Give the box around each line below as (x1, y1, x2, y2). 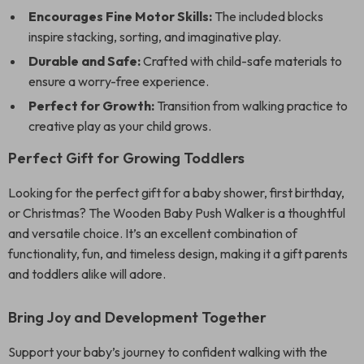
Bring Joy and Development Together (8, 308, 266, 327)
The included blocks (212, 8, 323, 24)
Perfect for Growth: (28, 97, 154, 114)
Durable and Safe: (28, 53, 141, 69)
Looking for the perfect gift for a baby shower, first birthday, (8, 184, 344, 201)
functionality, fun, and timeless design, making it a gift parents (8, 245, 348, 262)
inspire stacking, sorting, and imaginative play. (28, 28, 281, 45)
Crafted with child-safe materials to (141, 53, 342, 69)
